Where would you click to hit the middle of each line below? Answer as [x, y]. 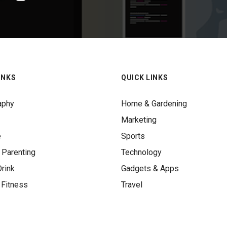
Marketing [139, 120]
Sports [133, 136]
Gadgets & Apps [150, 169]
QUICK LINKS [145, 78]
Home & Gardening [154, 104]
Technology [141, 153]
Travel [132, 185]
